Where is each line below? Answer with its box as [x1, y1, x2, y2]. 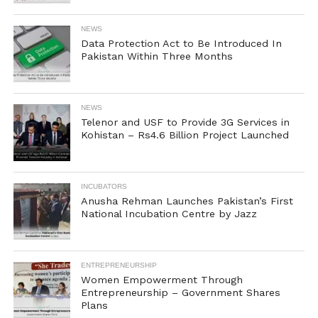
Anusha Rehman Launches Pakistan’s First [80, 195, 293, 207]
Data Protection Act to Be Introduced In [80, 38, 282, 49]
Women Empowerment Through [80, 274, 243, 285]
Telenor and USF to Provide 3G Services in [80, 116, 290, 128]
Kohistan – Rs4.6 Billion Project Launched [80, 129, 289, 141]
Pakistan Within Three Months [80, 50, 233, 62]
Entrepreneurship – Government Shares [80, 287, 280, 298]
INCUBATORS [80, 182, 127, 190]
